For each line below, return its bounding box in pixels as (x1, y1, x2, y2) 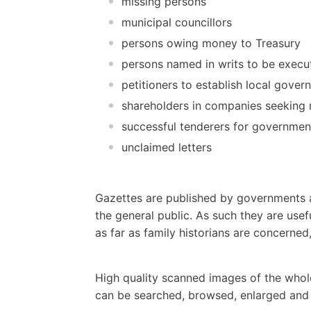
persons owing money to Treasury (121, 35, 301, 50)
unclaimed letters (121, 140, 212, 154)
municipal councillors (121, 15, 232, 29)
